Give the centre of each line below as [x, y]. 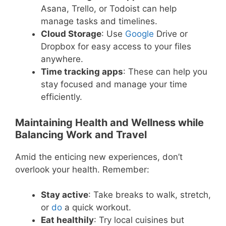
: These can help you [165, 72]
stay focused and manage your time [114, 84]
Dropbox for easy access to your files [116, 47]
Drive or [171, 34]
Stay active [65, 195]
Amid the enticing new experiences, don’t [99, 157]
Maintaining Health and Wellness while [109, 122]
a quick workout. [97, 208]
